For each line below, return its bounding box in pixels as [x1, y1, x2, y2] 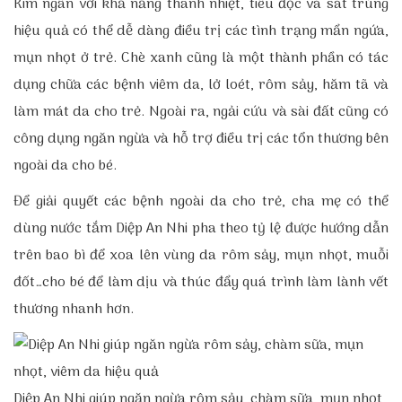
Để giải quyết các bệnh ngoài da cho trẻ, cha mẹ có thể [13, 190, 389, 214]
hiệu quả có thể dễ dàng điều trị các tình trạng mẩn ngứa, [13, 20, 389, 43]
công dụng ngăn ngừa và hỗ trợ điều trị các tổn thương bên [13, 127, 389, 151]
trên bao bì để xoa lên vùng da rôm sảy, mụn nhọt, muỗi [13, 244, 389, 267]
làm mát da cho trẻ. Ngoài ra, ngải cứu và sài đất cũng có [13, 100, 389, 124]
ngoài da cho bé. [13, 154, 117, 178]
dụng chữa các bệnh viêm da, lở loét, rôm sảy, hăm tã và [13, 74, 389, 97]
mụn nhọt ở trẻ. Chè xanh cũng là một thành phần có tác [13, 47, 389, 70]
